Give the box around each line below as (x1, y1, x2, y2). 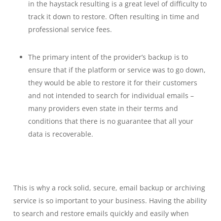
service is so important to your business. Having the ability (13, 196, 207, 205)
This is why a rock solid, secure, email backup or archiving (13, 183, 205, 192)
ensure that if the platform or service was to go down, (28, 65, 206, 74)
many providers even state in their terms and (28, 104, 178, 113)
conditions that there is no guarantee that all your (28, 116, 193, 126)
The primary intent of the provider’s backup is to (28, 52, 188, 62)
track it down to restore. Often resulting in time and (28, 12, 199, 21)
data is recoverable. (28, 129, 93, 139)
